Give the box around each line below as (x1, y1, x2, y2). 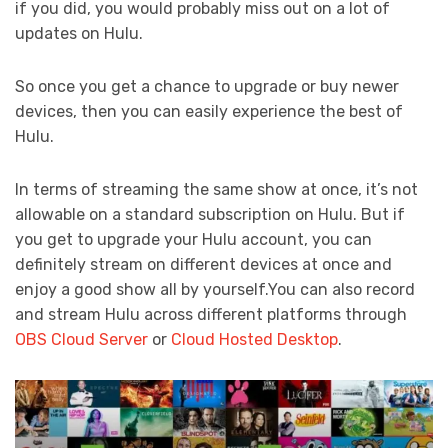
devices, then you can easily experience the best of (15, 101, 403, 121)
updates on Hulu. (15, 23, 147, 43)
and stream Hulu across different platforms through (15, 304, 407, 324)
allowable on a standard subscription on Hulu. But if (15, 204, 405, 224)
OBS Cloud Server (15, 329, 148, 349)
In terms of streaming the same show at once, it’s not (15, 179, 418, 199)
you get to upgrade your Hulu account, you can (15, 229, 372, 249)
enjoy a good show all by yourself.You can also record (15, 279, 415, 299)
